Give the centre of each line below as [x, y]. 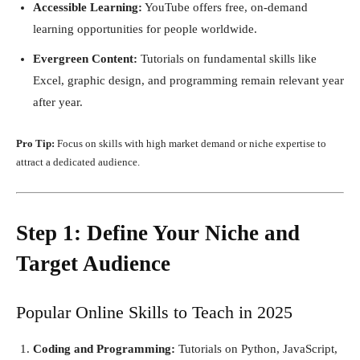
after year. [58, 102]
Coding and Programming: [104, 348]
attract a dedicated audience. [78, 162]
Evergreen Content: [85, 58]
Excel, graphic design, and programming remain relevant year [188, 80]
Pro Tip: [35, 143]
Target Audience [93, 263]
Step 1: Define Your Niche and [158, 233]
